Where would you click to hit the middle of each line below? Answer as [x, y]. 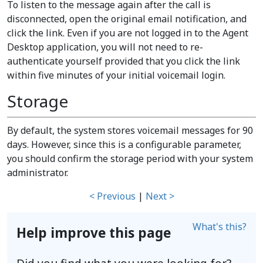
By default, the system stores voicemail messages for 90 [130, 130]
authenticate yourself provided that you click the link [124, 61]
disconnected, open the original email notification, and [127, 19]
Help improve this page [94, 233]
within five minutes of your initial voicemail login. [116, 75]
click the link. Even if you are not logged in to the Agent [128, 33]
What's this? [220, 227]
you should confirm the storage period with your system [130, 159]
